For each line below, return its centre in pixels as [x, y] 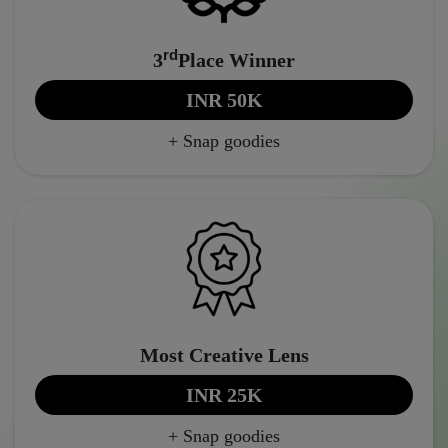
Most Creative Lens [224, 355]
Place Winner [236, 60]
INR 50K [224, 100]
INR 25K [224, 395]
